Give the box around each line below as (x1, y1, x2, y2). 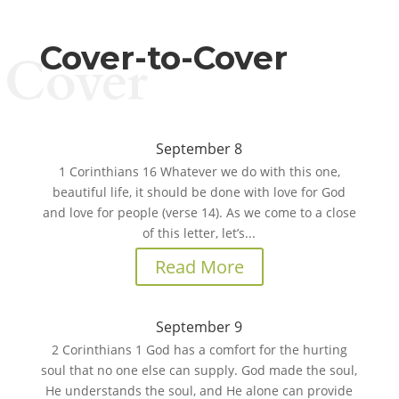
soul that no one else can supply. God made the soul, (41, 362, 358, 379)
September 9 (156, 317, 243, 337)
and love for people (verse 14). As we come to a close (42, 204, 356, 221)
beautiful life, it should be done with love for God (53, 183, 346, 200)
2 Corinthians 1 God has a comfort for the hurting (51, 341, 347, 358)
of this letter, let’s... (142, 224, 256, 241)
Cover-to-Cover (39, 38, 288, 77)
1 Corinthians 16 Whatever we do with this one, (58, 163, 340, 180)
